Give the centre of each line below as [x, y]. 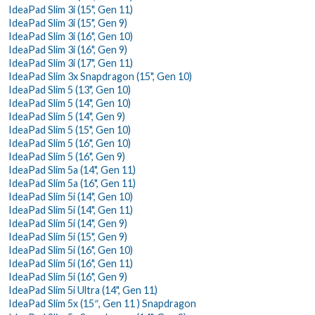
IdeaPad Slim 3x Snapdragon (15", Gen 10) [100, 76]
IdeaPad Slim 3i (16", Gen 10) [71, 36]
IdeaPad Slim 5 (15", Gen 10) [70, 129]
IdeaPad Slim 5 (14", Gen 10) [70, 103]
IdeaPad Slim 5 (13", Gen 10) [70, 89]
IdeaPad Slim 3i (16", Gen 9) [68, 49]
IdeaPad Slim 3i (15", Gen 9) [68, 22]
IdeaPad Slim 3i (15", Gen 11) [71, 9]
